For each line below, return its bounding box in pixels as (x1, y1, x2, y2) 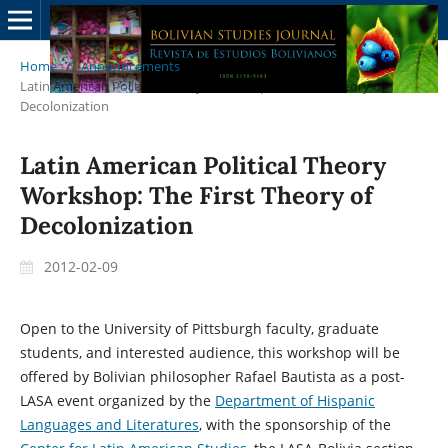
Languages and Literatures (19, 414, 199, 434)
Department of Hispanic (214, 390, 375, 410)
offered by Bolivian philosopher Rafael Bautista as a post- (19, 366, 405, 386)
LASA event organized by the (19, 390, 215, 410)
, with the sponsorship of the (198, 414, 391, 434)
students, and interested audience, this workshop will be (19, 342, 400, 362)
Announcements (80, 56, 180, 75)
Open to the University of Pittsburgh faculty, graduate (19, 318, 379, 338)
